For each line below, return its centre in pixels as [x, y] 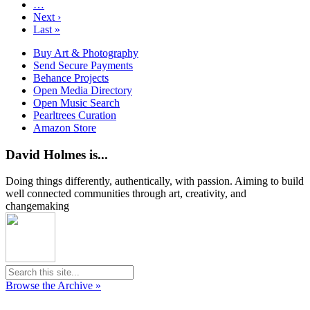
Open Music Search [76, 103]
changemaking [37, 206]
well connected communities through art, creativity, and [126, 194]
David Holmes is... [57, 154]
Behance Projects [71, 78]
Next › [47, 17]
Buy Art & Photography [86, 53]
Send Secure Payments [83, 65]
